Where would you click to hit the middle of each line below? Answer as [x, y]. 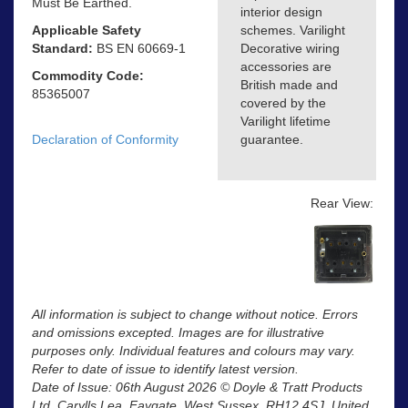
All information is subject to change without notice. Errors [195, 315]
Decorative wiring [290, 49]
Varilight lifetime [286, 122]
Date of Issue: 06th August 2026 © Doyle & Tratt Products [197, 388]
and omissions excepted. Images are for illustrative [178, 333]
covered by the [283, 103]
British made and [289, 85]
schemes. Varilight [293, 31]
